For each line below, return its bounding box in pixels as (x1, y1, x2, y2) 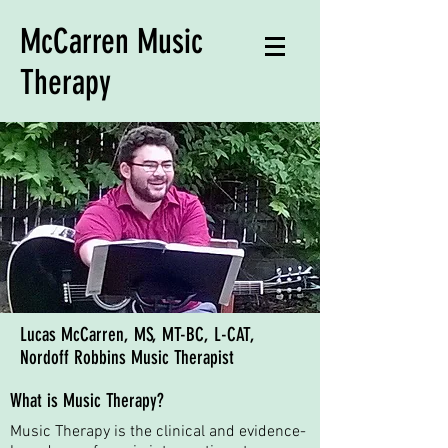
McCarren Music (20, 21, 203, 62)
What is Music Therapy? (10, 389, 169, 412)
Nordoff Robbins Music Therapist (20, 346, 234, 369)
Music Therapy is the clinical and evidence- (10, 422, 306, 442)
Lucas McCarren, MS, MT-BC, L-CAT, (20, 323, 255, 346)
